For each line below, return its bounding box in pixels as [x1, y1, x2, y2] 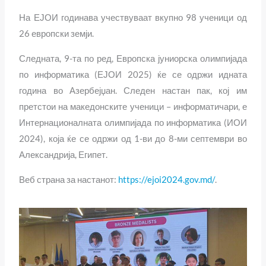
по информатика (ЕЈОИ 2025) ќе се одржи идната [19, 69, 247, 80]
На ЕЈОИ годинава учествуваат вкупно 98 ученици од [19, 12, 247, 23]
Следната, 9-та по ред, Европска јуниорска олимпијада [19, 53, 247, 64]
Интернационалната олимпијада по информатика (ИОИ [19, 118, 247, 128]
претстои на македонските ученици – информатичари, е [19, 102, 247, 112]
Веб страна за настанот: [19, 174, 119, 185]
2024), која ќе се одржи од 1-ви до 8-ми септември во [19, 134, 247, 144]
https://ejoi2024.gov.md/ [118, 174, 216, 185]
